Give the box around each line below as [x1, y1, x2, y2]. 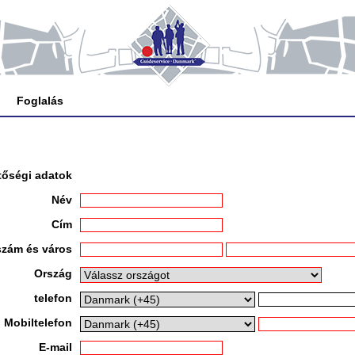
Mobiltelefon [4, 316, 72, 329]
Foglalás [17, 94, 64, 107]
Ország [34, 267, 72, 280]
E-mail [39, 341, 72, 353]
